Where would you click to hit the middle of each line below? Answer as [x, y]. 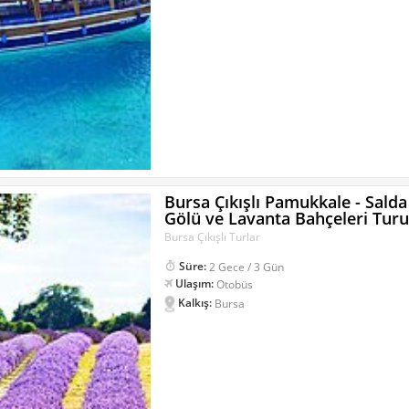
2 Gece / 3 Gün [247, 267]
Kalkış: [195, 303]
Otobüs [235, 284]
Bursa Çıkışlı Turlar [213, 237]
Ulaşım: [195, 284]
